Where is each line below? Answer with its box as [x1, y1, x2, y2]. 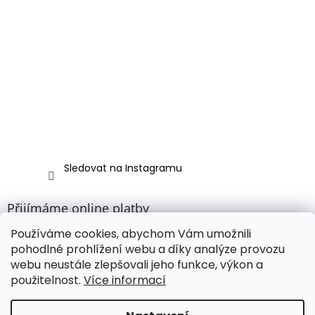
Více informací [84, 272, 166, 288]
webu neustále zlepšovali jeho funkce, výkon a [11, 257, 263, 273]
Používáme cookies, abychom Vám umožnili [11, 226, 251, 242]
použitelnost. [11, 272, 84, 288]
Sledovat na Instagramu [64, 161, 182, 176]
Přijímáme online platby [7, 200, 149, 217]
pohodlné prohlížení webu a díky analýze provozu [11, 241, 285, 257]
